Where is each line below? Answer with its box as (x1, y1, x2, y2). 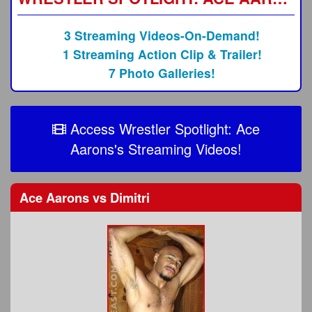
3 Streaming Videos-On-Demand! (64, 26, 260, 45)
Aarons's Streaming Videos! (70, 139, 242, 159)
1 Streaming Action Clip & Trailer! (62, 45, 262, 63)
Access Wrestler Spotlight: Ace (66, 118, 260, 139)
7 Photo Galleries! (109, 64, 216, 82)
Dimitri (107, 187, 150, 207)
